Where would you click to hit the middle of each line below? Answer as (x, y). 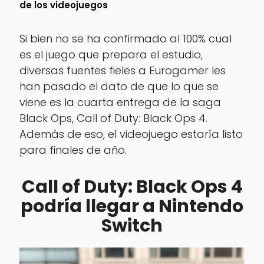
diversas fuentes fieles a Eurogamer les (122, 70)
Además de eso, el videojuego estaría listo (131, 134)
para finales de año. (73, 150)
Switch (132, 225)
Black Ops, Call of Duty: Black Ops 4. (113, 118)
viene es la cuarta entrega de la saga (120, 102)
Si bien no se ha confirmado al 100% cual (125, 38)
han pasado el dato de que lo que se (119, 86)
